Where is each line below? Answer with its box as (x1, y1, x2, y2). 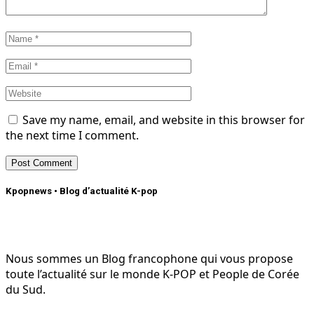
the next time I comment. (6, 128, 139, 144)
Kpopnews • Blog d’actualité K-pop (6, 186, 158, 197)
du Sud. (6, 281, 46, 297)
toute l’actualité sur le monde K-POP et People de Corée (6, 266, 299, 282)
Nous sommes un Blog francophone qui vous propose (6, 250, 293, 266)
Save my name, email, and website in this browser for (22, 112, 305, 128)
